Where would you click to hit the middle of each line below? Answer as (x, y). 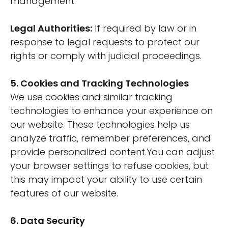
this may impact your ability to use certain (106, 179)
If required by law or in (144, 28)
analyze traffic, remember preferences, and (110, 138)
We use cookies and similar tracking (91, 97)
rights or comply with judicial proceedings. (106, 56)
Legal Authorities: (51, 28)
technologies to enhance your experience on (111, 111)
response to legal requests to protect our (105, 42)
